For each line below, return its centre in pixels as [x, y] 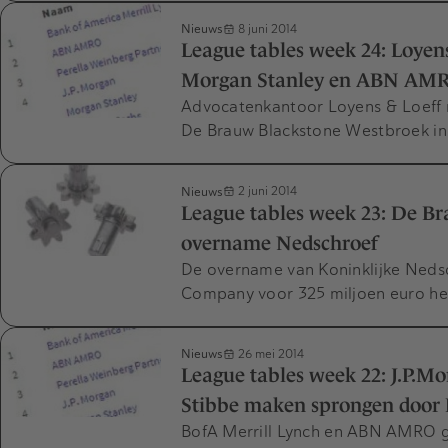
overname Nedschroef [279, 242]
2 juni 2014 [266, 191]
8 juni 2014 [266, 29]
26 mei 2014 [269, 353]
